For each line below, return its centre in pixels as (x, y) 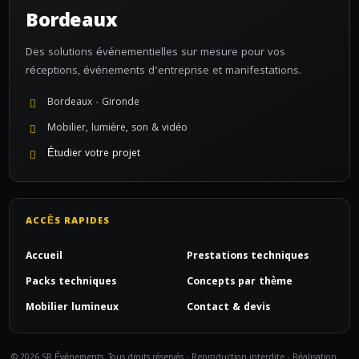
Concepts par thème (240, 282)
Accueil (44, 257)
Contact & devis (228, 308)
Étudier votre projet (94, 154)
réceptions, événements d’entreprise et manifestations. (163, 71)
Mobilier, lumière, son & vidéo (117, 129)
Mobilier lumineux (72, 308)
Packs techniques (71, 282)
